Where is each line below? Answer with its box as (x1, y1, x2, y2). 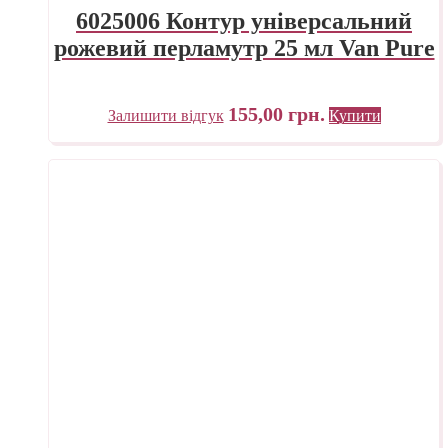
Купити (328, 106, 381, 124)
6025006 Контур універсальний (76, 7, 412, 34)
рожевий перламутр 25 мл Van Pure (53, 34, 435, 61)
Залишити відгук (107, 106, 224, 124)
